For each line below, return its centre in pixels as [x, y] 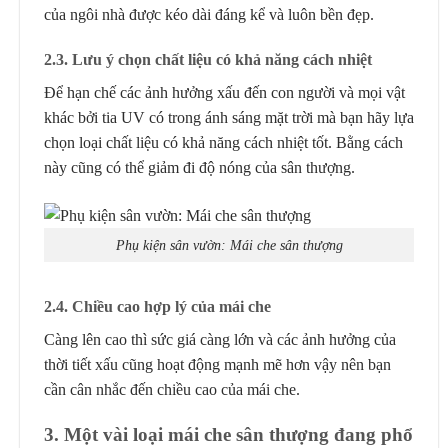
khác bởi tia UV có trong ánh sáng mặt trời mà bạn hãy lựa [229, 118]
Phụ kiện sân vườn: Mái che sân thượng [229, 244]
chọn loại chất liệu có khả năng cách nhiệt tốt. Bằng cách [223, 143]
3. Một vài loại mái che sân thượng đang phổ [228, 435]
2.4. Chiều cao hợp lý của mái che [159, 307]
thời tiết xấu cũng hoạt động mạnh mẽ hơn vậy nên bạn [217, 365]
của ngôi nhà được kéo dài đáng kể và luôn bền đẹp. [209, 14]
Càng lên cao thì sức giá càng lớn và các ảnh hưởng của [220, 340]
